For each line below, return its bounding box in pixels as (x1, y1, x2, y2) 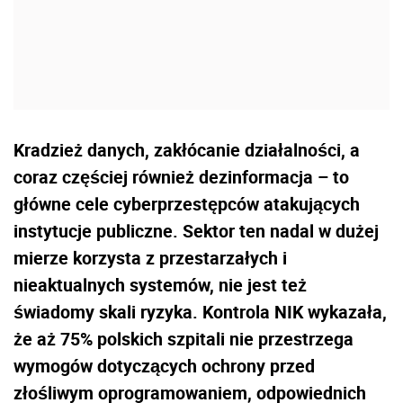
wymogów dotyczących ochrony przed (13, 354, 315, 379)
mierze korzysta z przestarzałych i (13, 246, 287, 271)
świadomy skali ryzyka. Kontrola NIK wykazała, (13, 300, 387, 325)
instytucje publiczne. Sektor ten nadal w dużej (13, 219, 379, 244)
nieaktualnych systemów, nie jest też (13, 273, 307, 298)
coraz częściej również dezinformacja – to (13, 165, 349, 190)
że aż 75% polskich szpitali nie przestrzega (13, 327, 354, 352)
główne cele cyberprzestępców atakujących (13, 192, 360, 217)
